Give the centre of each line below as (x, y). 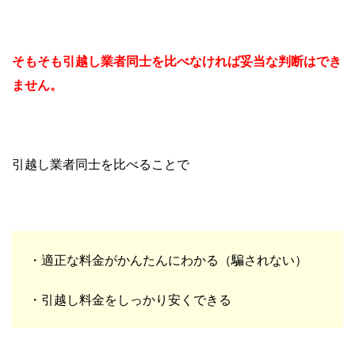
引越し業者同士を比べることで (101, 164)
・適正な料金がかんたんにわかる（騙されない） (168, 260)
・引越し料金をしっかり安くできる (130, 299)
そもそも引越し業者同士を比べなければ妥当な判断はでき (177, 61)
